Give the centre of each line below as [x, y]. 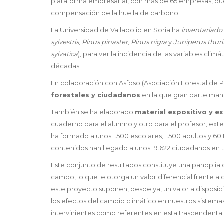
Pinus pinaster [105, 42]
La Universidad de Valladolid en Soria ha [116, 30]
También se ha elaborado [93, 112]
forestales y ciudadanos [96, 95]
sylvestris [65, 42]
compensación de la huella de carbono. [115, 13]
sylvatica [64, 54]
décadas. [66, 66]
